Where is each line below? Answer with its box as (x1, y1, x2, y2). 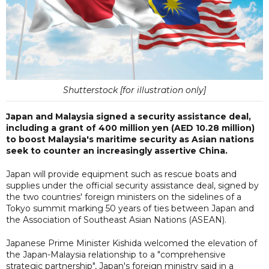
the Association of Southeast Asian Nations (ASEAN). (6, 214, 226, 225)
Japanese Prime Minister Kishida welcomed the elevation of (6, 237, 257, 249)
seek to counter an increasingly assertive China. (6, 145, 228, 156)
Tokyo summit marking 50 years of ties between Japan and (6, 202, 254, 214)
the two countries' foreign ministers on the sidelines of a (6, 191, 241, 202)
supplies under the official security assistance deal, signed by (6, 180, 259, 191)
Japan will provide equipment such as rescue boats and (6, 168, 237, 180)
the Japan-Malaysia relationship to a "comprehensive (6, 249, 226, 260)
